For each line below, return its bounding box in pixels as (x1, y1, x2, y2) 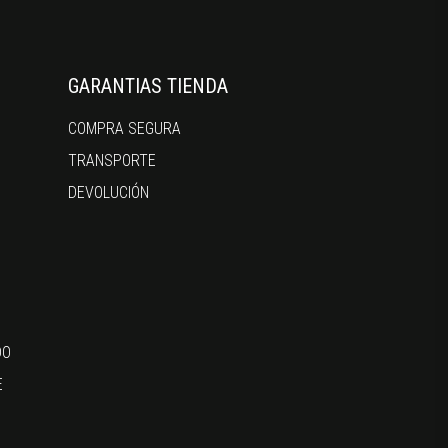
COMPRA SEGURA (68, 118, 182, 138)
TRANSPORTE (68, 150, 157, 170)
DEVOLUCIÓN (68, 182, 150, 202)
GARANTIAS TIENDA (68, 73, 229, 98)
